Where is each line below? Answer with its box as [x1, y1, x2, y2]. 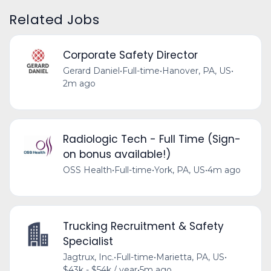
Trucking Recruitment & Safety [62, 218, 224, 233]
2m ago [62, 78, 96, 90]
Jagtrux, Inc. [62, 251, 114, 263]
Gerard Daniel [62, 65, 120, 77]
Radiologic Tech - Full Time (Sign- [62, 132, 241, 147]
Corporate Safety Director [62, 48, 198, 63]
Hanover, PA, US [162, 65, 231, 77]
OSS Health [62, 165, 112, 176]
